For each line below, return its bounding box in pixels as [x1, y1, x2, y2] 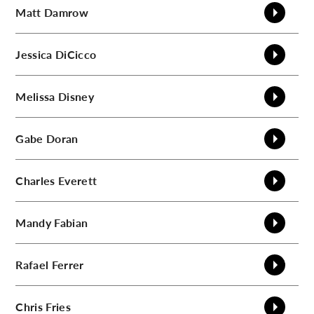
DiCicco [55, 46, 97, 62]
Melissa [15, 88, 55, 104]
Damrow [44, 4, 88, 20]
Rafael [15, 256, 49, 273]
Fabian [54, 214, 88, 231]
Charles [15, 172, 55, 189]
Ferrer [51, 256, 84, 273]
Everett [57, 172, 97, 189]
